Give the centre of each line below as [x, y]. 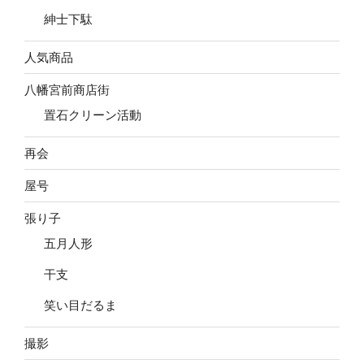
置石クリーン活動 [93, 115]
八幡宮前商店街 [67, 89]
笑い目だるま [80, 305]
